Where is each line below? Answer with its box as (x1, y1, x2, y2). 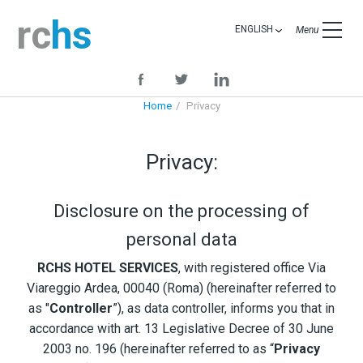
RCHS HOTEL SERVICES (37, 260, 178, 276)
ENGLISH (235, 23, 275, 35)
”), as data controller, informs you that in (113, 301, 335, 317)
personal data (126, 228, 237, 250)
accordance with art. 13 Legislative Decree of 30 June (29, 321, 334, 337)
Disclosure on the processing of (53, 200, 310, 221)
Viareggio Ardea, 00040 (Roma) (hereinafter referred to (27, 280, 336, 297)
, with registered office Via (178, 260, 326, 276)
